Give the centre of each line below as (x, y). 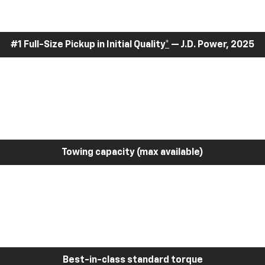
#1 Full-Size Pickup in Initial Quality (88, 45)
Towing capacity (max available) (132, 152)
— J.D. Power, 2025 (212, 45)
